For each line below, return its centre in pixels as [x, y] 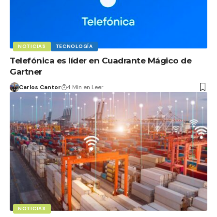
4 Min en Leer [85, 87]
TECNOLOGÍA [74, 46]
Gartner [26, 71]
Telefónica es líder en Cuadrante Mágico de [101, 60]
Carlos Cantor [40, 87]
